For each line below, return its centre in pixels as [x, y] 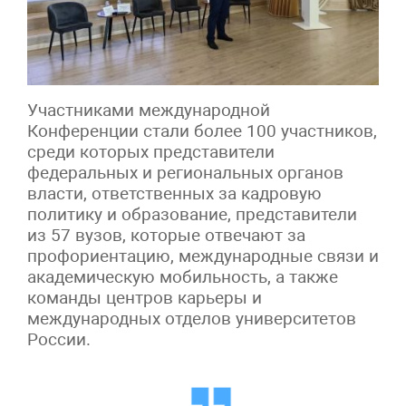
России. [59, 340]
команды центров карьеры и [145, 298]
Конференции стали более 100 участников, [202, 131]
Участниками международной [149, 111]
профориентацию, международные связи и [203, 256]
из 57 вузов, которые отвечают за [166, 236]
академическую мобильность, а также [183, 277]
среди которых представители [151, 152]
